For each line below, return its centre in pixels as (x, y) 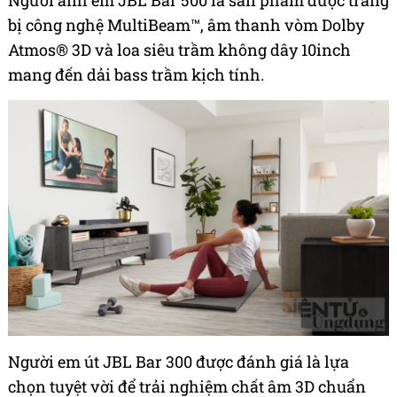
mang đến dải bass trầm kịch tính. (136, 74)
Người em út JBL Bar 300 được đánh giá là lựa (179, 362)
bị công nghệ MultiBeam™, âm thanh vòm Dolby (186, 24)
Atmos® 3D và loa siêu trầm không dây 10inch (179, 49)
